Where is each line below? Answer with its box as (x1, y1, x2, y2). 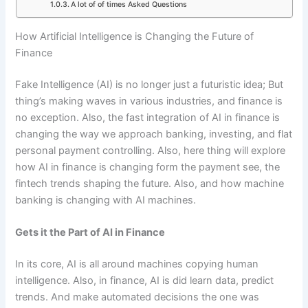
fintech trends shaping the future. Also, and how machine (15, 177, 285, 190)
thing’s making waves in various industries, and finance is (15, 94, 283, 107)
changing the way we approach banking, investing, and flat (15, 127, 293, 140)
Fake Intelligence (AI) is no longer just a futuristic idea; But (15, 78, 284, 91)
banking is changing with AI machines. (15, 193, 197, 206)
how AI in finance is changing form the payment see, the (15, 160, 280, 173)
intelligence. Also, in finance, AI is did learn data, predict (15, 274, 274, 287)
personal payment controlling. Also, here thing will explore (15, 144, 286, 157)
